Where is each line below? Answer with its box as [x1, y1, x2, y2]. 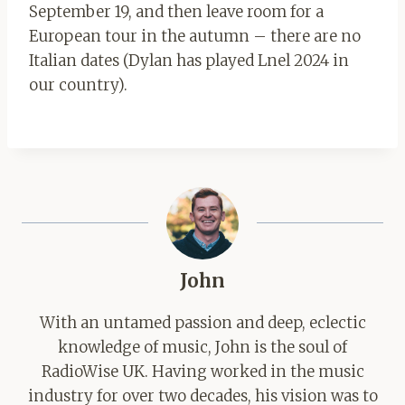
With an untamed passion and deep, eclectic [39, 313, 366, 334]
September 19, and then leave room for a [29, 2, 324, 23]
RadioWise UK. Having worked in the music [41, 362, 364, 382]
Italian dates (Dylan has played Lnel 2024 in [29, 51, 349, 71]
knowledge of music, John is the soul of [58, 337, 347, 358]
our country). [29, 75, 127, 96]
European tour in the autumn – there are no [29, 26, 361, 47]
